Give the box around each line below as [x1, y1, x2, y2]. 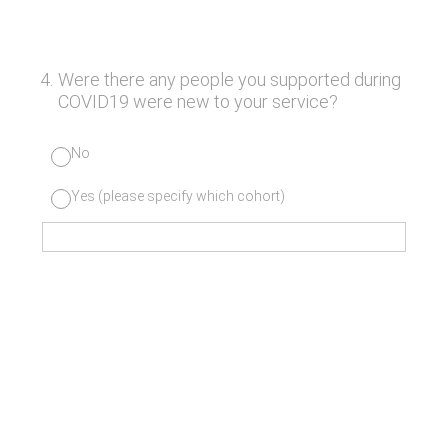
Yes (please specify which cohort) [71, 187, 285, 204]
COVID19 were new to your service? [57, 91, 338, 112]
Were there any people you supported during [57, 69, 401, 90]
